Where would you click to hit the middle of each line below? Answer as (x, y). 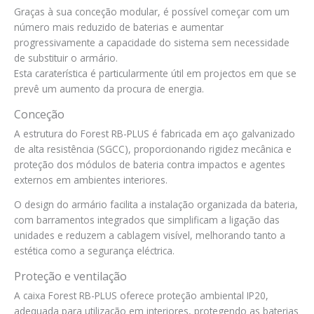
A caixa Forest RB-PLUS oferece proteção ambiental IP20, (141, 295)
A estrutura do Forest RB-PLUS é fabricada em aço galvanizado (155, 133)
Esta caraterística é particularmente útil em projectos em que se (155, 73)
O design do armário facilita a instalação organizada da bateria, (156, 205)
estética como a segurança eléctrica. (94, 251)
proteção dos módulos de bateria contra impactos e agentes (150, 164)
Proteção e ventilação (70, 276)
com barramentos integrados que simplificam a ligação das (147, 220)
